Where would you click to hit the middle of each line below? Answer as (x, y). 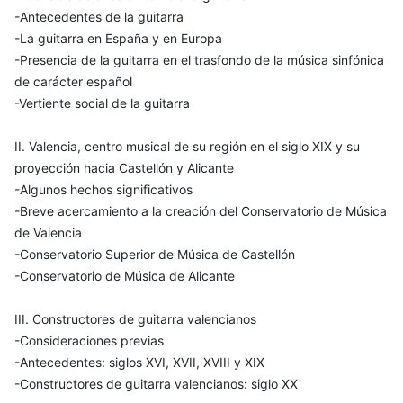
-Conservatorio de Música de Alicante (125, 276)
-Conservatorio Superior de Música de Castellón (155, 255)
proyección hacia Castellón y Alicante (124, 168)
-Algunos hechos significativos (103, 190)
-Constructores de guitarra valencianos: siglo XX (156, 384)
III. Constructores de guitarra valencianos (135, 319)
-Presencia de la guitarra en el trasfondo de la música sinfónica (199, 60)
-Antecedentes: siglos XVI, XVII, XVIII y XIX (139, 363)
